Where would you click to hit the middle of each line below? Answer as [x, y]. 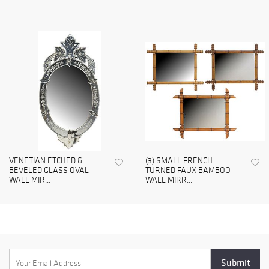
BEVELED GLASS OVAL [49, 171]
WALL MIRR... [169, 180]
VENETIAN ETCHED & [46, 161]
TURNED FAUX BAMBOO [188, 171]
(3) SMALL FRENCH [179, 161]
